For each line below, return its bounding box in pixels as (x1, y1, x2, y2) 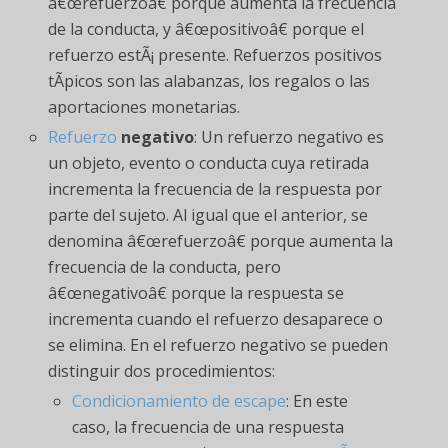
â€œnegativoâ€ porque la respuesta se (48, 282, 345, 305)
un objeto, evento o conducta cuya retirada (48, 152, 370, 175)
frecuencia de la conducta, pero (48, 256, 282, 279)
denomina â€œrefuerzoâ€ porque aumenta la (48, 230, 394, 253)
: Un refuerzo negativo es (194, 126, 385, 149)
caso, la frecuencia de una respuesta (72, 415, 345, 438)
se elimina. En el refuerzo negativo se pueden (48, 334, 389, 357)
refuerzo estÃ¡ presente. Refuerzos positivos (48, 44, 383, 66)
